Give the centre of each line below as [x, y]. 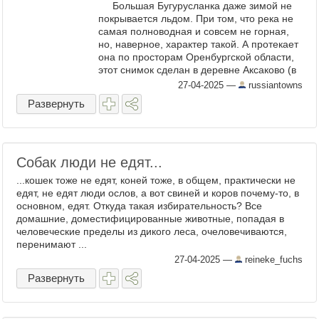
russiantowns [274, 85]
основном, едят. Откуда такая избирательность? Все [139, 206]
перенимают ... [52, 244]
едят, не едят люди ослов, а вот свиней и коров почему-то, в [158, 193]
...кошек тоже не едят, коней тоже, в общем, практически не [156, 180]
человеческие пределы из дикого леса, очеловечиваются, [152, 231]
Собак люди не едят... [89, 162]
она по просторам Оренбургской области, [196, 57]
